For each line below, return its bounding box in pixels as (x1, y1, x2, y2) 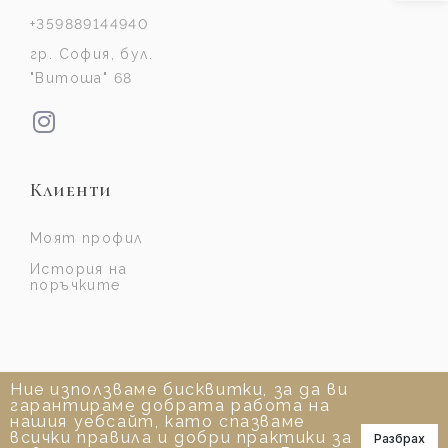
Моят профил (30, 230, 143, 246)
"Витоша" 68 (30, 70, 133, 86)
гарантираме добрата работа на (10, 396, 331, 415)
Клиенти (30, 179, 113, 201)
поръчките (30, 277, 121, 293)
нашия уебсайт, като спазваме (10, 412, 305, 431)
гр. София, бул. (30, 46, 154, 62)
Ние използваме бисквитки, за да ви (10, 380, 349, 399)
